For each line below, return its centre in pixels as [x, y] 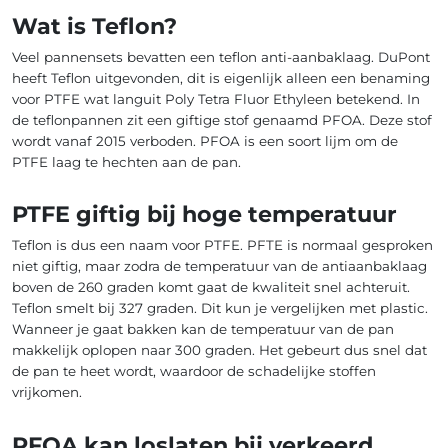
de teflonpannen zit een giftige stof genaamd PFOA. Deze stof [222, 119]
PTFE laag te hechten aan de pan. [126, 161]
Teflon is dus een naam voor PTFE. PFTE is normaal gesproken [222, 245]
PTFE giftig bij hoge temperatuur [204, 214]
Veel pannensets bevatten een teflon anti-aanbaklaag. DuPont [221, 56]
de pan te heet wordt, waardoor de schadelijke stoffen [194, 371]
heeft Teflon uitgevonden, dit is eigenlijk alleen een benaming [221, 77]
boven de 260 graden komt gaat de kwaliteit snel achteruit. [211, 287]
